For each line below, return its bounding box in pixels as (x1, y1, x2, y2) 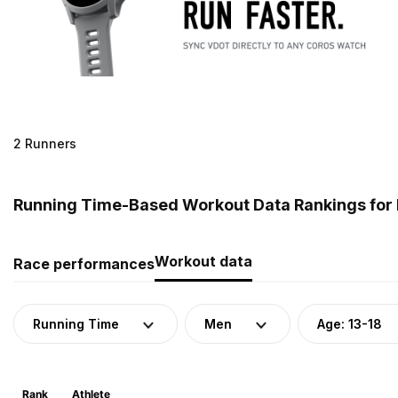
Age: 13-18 (317, 315, 382, 331)
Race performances (13, 254, 155, 273)
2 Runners (13, 135, 76, 151)
